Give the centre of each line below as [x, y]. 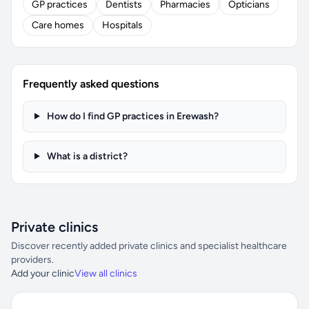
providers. [32, 260]
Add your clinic [43, 273]
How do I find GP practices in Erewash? [131, 116]
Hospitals [122, 25]
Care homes [58, 25]
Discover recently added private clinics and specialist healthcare [149, 246]
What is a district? [86, 156]
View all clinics [106, 273]
